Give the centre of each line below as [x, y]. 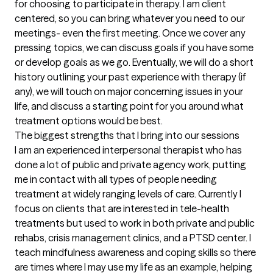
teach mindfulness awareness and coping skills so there [135, 252]
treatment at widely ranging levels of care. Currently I [128, 194]
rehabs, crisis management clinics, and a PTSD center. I [133, 238]
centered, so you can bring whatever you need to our [130, 18]
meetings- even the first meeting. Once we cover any [130, 33]
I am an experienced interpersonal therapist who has [128, 150]
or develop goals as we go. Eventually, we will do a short [134, 62]
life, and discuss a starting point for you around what [129, 106]
